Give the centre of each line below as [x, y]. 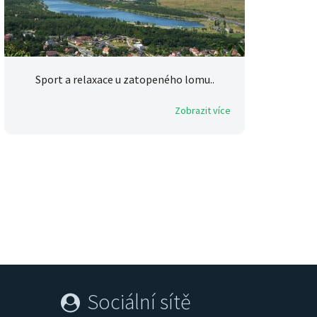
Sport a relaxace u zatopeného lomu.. [125, 80]
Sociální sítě [139, 302]
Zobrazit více [203, 111]
